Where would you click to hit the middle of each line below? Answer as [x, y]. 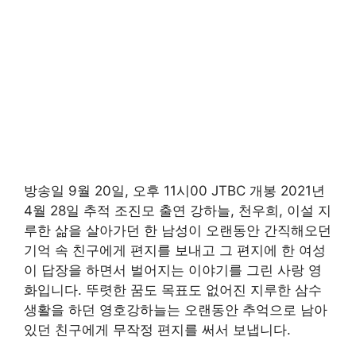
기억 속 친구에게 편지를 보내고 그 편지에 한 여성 [175, 251]
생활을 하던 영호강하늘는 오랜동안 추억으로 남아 [176, 310]
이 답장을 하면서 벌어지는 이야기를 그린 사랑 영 [173, 271]
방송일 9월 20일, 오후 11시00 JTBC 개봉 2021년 [174, 191]
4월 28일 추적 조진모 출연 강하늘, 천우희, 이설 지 [178, 211]
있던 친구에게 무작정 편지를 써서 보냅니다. [157, 330]
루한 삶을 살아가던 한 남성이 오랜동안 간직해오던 [178, 231]
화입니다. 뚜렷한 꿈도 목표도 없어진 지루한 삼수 [173, 290]
